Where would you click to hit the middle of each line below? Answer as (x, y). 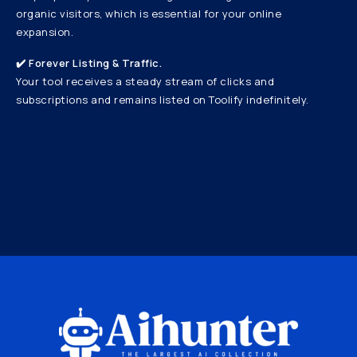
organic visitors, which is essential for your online (149, 13)
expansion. (45, 31)
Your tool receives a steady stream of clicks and (145, 81)
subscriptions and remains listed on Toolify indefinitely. (163, 99)
